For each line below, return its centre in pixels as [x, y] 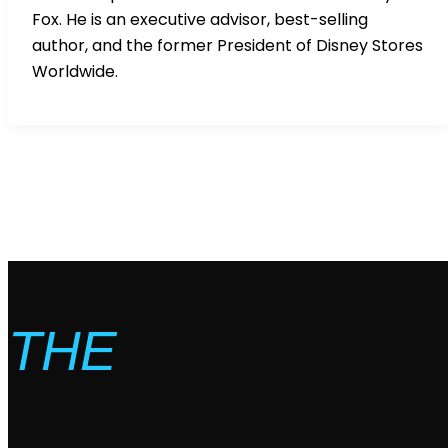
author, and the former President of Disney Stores [227, 46]
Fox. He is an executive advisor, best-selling [200, 20]
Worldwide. [75, 72]
